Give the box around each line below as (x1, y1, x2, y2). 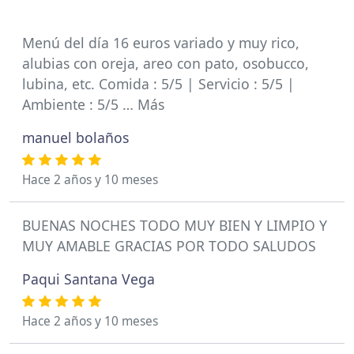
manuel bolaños (22, 128, 129, 147)
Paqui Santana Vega (22, 269, 155, 288)
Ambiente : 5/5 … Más (22, 95, 164, 114)
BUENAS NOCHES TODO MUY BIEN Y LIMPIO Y (22, 216, 327, 235)
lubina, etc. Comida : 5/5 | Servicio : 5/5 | (22, 74, 295, 93)
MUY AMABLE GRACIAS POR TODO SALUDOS (22, 236, 316, 255)
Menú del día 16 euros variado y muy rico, (22, 33, 299, 52)
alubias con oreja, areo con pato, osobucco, (22, 54, 309, 73)
